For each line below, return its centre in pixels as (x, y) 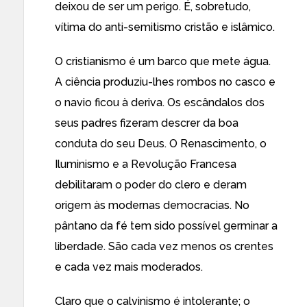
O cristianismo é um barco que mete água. (163, 61)
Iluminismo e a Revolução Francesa (146, 164)
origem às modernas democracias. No (152, 205)
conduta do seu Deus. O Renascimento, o (161, 144)
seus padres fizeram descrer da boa (147, 123)
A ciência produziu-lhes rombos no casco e (165, 82)
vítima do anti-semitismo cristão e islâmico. (165, 27)
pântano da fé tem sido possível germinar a (166, 226)
